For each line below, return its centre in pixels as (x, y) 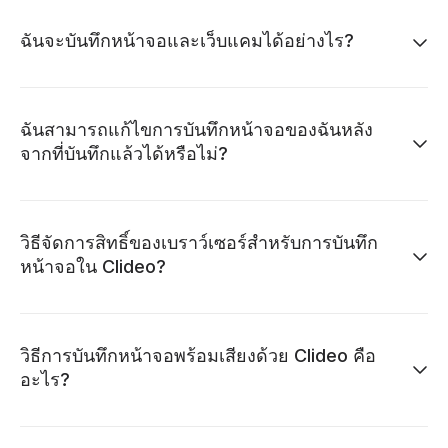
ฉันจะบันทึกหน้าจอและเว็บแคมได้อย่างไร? (187, 40)
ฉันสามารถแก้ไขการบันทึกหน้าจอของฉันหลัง (196, 129)
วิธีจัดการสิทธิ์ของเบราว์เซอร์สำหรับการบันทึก (199, 242)
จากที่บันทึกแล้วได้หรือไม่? (124, 153)
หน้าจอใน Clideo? (93, 266)
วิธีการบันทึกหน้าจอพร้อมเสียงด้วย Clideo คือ (198, 355)
